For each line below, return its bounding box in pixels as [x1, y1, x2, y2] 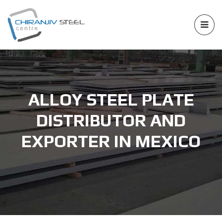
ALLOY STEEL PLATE [28, 89, 194, 110]
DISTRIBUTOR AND [36, 110, 186, 130]
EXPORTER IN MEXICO [21, 131, 201, 151]
